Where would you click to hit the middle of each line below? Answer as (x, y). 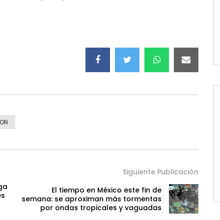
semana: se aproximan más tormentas (92, 199)
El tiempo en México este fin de (107, 190)
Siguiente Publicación (161, 172)
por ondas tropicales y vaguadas (101, 207)
